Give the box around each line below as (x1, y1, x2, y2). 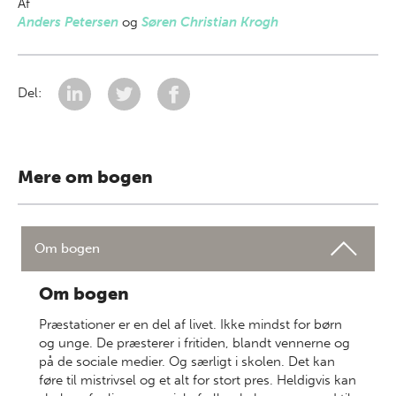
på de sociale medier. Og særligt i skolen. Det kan (39, 354, 335, 369)
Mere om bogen (18, 166, 153, 187)
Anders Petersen (18, 14, 118, 30)
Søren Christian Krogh (141, 14, 278, 30)
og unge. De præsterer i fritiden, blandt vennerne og (39, 335, 350, 351)
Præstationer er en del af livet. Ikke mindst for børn (39, 316, 342, 332)
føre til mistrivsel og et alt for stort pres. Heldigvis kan (39, 372, 356, 388)
